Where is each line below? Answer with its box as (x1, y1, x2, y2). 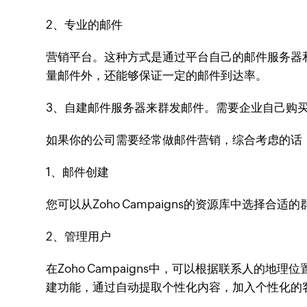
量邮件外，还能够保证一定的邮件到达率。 (46, 69, 268, 82)
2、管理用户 (46, 230, 112, 243)
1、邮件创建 (46, 165, 110, 179)
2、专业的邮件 (46, 18, 123, 32)
